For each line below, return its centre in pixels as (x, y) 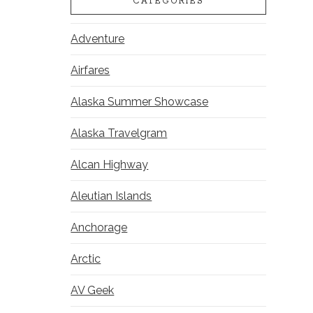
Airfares (90, 71)
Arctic (86, 259)
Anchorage (99, 228)
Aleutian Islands (111, 196)
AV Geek (93, 291)
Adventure (98, 39)
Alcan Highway (110, 165)
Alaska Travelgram (119, 133)
